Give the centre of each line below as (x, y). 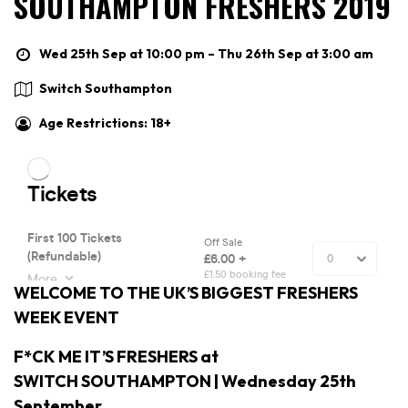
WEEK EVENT (66, 317)
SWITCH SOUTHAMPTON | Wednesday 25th (185, 381)
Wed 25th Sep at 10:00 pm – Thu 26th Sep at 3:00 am (206, 53)
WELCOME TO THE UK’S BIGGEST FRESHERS (186, 292)
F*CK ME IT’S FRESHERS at (116, 356)
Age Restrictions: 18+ (105, 122)
